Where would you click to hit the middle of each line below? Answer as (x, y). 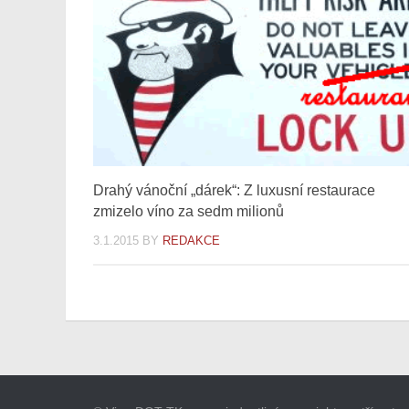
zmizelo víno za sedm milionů (189, 211)
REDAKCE (191, 241)
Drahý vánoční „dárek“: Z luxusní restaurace (234, 190)
